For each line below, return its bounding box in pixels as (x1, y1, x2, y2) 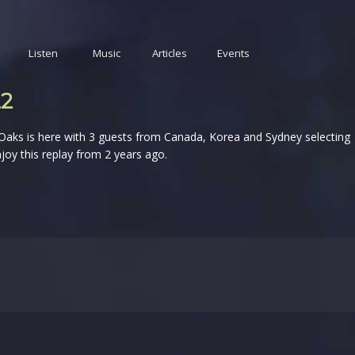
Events (216, 46, 250, 60)
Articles (152, 46, 187, 60)
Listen (28, 46, 58, 60)
